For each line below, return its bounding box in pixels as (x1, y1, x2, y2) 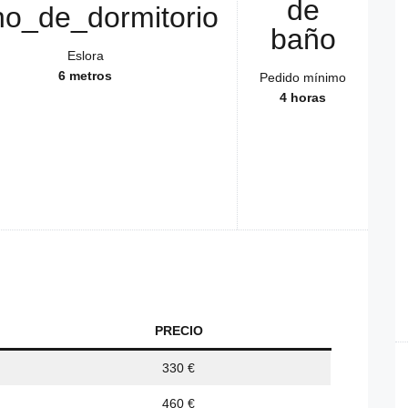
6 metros (58, 68, 112, 84)
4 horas (280, 90, 326, 106)
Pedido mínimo (260, 70, 346, 86)
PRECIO (154, 323, 203, 339)
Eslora (66, 48, 104, 64)
